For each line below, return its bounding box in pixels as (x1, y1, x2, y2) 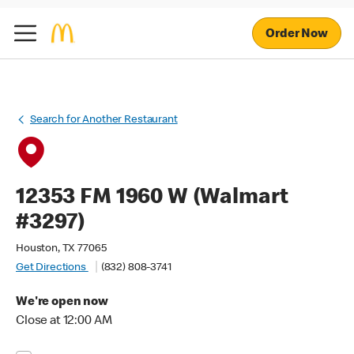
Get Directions (16, 262, 88, 273)
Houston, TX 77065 (16, 243, 107, 254)
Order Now (265, 28, 328, 41)
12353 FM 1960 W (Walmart (16, 187, 288, 209)
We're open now (16, 296, 108, 309)
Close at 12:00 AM (16, 315, 112, 328)
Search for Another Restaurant (30, 115, 178, 126)
